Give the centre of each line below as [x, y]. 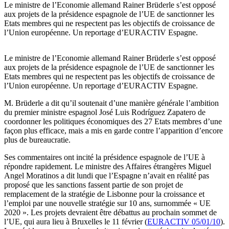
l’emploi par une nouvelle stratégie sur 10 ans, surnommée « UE [107, 203]
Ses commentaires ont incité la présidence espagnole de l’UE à [105, 157]
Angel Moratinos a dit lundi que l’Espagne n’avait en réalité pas [107, 176]
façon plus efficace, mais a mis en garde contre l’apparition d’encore [113, 131]
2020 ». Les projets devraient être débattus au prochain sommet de [110, 213]
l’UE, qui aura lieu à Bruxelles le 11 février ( [76, 222]
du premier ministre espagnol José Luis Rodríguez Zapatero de [105, 112]
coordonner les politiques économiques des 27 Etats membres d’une [113, 122]
